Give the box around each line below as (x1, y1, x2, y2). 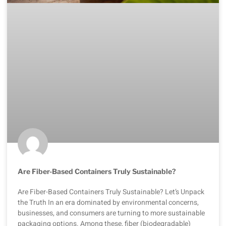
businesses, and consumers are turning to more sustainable (18, 207, 205, 218)
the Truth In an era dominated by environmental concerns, (18, 197, 199, 208)
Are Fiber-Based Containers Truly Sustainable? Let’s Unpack (18, 186, 204, 197)
